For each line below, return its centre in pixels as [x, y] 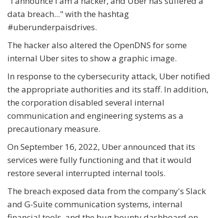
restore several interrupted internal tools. [86, 173]
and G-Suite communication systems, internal [95, 204]
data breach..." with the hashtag [68, 14]
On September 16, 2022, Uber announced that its [101, 147]
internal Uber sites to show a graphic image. [92, 58]
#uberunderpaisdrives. [52, 27]
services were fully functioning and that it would [100, 160]
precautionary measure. [54, 129]
